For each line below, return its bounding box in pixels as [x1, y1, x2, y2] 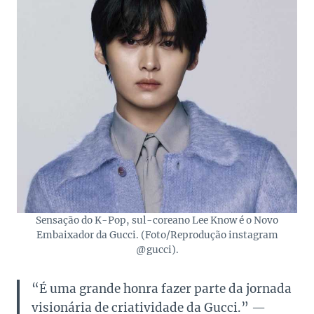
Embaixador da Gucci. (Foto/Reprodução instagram [36, 229, 278, 242]
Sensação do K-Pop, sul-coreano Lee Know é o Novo [36, 214, 278, 227]
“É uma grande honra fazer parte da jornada [32, 281, 292, 297]
